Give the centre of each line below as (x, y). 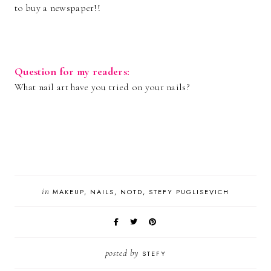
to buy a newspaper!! (58, 8)
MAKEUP (68, 192)
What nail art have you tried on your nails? (104, 87)
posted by (123, 253)
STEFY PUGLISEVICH (189, 192)
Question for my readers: (72, 71)
